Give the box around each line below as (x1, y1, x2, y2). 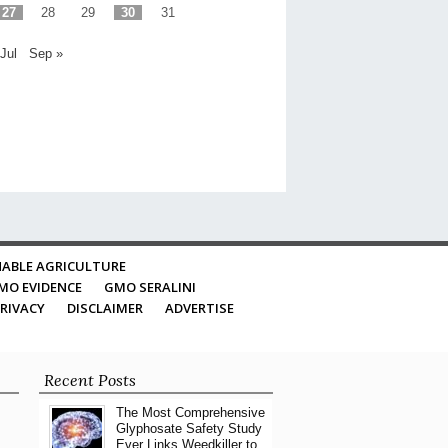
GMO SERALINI (104, 277, 196, 296)
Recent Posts (43, 369, 136, 390)
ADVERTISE (165, 298, 234, 317)
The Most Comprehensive (115, 404, 265, 420)
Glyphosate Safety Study (115, 420, 262, 436)
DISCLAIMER (67, 298, 143, 317)
